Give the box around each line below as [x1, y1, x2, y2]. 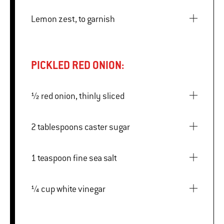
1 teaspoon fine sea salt [73, 152, 117, 163]
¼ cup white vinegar [56, 183, 105, 194]
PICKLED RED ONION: [31, 58, 124, 72]
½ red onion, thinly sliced [41, 90, 124, 101]
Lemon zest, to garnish [31, 13, 115, 24]
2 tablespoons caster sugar [84, 121, 130, 132]
